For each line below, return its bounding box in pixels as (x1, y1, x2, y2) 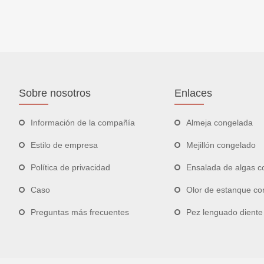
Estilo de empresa (31, 140, 98, 150)
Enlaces (174, 87, 212, 100)
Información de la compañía (31, 118, 135, 128)
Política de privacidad (31, 163, 110, 173)
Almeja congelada (186, 118, 253, 128)
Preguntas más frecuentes (31, 207, 129, 217)
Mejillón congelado (186, 140, 256, 150)
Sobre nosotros (19, 87, 91, 100)
